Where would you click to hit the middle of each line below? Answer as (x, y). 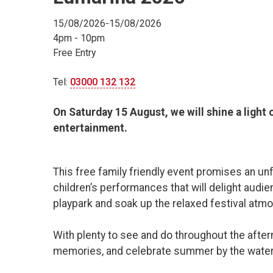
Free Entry (75, 53)
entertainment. (91, 128)
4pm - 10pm (79, 38)
